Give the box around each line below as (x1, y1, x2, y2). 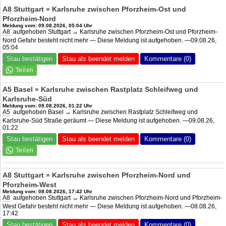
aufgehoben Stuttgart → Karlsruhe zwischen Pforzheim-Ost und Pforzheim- (10, 28, 218, 35)
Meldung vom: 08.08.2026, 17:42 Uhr (3, 188, 93, 194)
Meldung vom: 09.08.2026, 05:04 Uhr (3, 22, 93, 28)
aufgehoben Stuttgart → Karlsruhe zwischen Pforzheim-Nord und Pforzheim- (10, 194, 222, 201)
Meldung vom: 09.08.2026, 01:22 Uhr (3, 102, 93, 108)
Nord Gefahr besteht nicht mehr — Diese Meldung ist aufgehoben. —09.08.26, (3, 36, 217, 44)
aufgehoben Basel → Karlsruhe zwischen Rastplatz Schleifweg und (10, 108, 198, 116)
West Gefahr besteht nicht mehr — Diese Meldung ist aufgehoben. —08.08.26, (3, 202, 217, 210)
